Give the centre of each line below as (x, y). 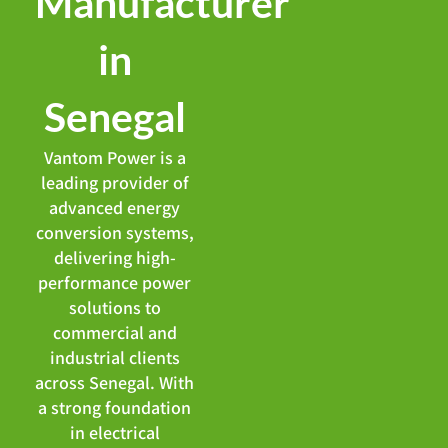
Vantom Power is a (114, 158)
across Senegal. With (115, 383)
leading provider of (114, 183)
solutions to (114, 308)
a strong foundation (115, 408)
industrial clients (114, 358)
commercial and (114, 333)
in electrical (114, 433)
